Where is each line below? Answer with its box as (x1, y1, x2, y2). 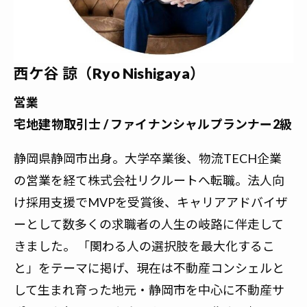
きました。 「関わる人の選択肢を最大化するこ (14, 238, 275, 254)
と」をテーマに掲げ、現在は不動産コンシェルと (14, 260, 284, 276)
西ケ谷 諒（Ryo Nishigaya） (14, 64, 205, 83)
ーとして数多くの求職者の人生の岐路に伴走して (14, 217, 284, 232)
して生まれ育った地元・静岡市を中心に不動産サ (14, 282, 284, 298)
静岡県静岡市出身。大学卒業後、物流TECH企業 (14, 151, 282, 167)
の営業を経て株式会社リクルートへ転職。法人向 (14, 173, 284, 188)
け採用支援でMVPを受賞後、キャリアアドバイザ (14, 195, 288, 210)
